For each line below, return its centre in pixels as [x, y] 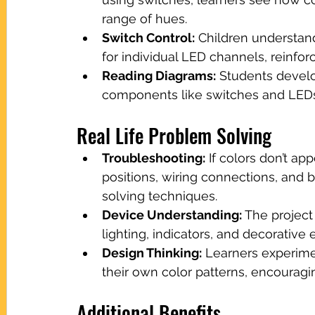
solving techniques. [160, 195]
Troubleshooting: [154, 157]
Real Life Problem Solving [174, 135]
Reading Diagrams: [159, 75]
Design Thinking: [152, 252]
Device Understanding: [172, 214]
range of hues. [144, 18]
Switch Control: [148, 37]
